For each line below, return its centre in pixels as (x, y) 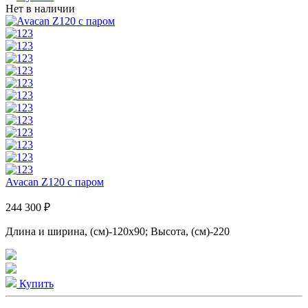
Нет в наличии (40, 8)
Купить (35, 283)
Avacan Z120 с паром (55, 181)
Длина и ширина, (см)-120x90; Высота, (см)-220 (118, 231)
